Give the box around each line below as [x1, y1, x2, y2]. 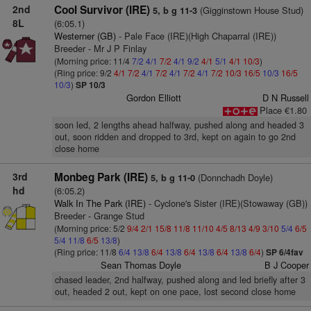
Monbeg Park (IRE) [53, 169, 148, 185]
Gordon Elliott [126, 91, 182, 104]
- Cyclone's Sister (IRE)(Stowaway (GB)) [145, 196, 308, 210]
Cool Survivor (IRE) [53, 2, 150, 17]
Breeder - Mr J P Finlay [53, 42, 146, 55]
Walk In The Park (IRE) [53, 196, 146, 210]
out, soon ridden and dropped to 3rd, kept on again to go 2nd [54, 131, 296, 143]
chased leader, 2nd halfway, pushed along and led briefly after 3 [54, 274, 305, 286]
